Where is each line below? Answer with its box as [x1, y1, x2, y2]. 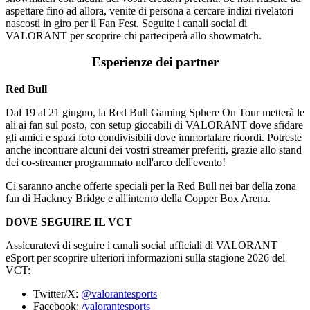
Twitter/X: [33, 288, 81, 300]
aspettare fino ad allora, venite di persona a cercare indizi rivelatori [6, 4, 293, 17]
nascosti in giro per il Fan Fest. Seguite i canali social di [6, 17, 247, 29]
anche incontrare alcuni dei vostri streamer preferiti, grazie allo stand [6, 144, 302, 156]
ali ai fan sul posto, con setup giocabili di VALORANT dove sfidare [6, 119, 303, 131]
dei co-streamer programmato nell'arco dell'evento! [6, 156, 226, 169]
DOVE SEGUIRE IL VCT [6, 216, 132, 228]
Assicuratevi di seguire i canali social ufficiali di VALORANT [6, 239, 277, 252]
